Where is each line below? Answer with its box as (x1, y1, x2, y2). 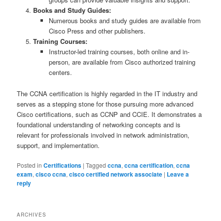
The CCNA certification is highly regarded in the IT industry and (17, 88, 198, 98)
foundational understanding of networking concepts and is (17, 119, 181, 129)
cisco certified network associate (69, 169, 163, 179)
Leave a (167, 169, 189, 179)
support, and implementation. (17, 140, 100, 150)
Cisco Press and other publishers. (49, 26, 146, 36)
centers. (49, 68, 73, 77)
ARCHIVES (17, 211, 47, 218)
